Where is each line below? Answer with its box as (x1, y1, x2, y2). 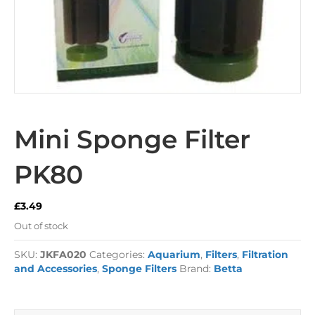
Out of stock (14, 221, 68, 232)
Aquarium (148, 248, 200, 262)
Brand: (179, 262, 214, 276)
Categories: (89, 248, 148, 262)
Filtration (242, 248, 288, 262)
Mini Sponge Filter (14, 124, 250, 155)
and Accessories (14, 262, 97, 276)
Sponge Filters (102, 262, 176, 276)
